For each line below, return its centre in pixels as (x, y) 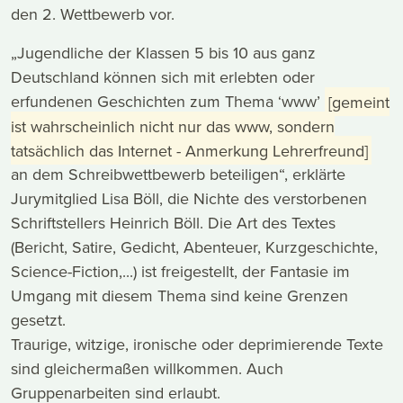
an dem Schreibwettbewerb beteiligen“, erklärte (178, 175)
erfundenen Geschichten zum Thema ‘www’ (168, 102)
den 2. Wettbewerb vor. (93, 14)
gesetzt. (38, 320)
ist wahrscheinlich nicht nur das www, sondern (173, 126)
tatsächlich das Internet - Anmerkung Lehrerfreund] (189, 150)
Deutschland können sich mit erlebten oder (163, 77)
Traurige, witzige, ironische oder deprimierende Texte (197, 345)
